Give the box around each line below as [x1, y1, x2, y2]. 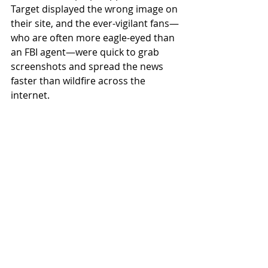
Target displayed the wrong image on [11, 2, 180, 16]
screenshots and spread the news [11, 60, 166, 73]
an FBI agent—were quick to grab [11, 45, 162, 59]
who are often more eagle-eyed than [11, 31, 177, 44]
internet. [11, 89, 50, 102]
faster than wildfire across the [11, 74, 148, 87]
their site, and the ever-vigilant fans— [11, 17, 179, 30]
